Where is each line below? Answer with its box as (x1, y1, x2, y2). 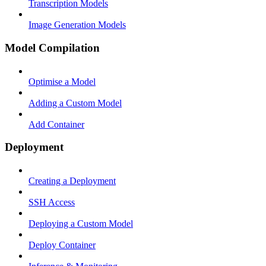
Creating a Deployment (28, 176, 116, 186)
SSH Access (28, 197, 75, 207)
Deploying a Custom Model (28, 218, 133, 229)
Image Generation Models (28, 20, 126, 30)
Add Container (28, 119, 84, 129)
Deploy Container (28, 240, 96, 250)
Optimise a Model (28, 76, 96, 87)
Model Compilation (5, 41, 100, 54)
